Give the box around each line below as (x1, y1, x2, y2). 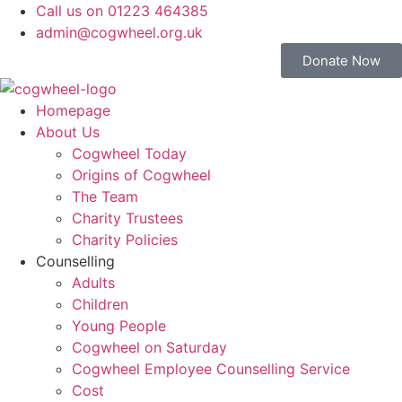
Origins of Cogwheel (72, 166, 211, 184)
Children (72, 295, 128, 313)
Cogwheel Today (72, 144, 187, 162)
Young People (72, 317, 166, 335)
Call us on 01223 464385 (36, 2, 208, 20)
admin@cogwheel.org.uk (36, 23, 203, 41)
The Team (72, 188, 138, 205)
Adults (72, 274, 115, 292)
